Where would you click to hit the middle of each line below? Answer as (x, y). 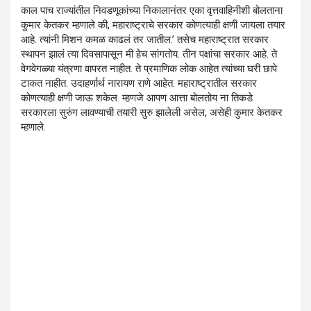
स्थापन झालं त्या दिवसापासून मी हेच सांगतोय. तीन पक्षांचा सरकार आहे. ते (149, 54)
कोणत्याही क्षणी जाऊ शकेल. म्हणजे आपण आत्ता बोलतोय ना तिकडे (137, 98)
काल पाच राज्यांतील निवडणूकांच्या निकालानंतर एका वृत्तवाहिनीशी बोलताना (152, 11)
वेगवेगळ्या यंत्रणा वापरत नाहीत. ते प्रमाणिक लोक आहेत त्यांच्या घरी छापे (149, 69)
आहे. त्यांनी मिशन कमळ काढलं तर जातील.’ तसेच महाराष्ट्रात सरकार (145, 40)
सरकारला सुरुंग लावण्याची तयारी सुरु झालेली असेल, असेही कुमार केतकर (152, 113)
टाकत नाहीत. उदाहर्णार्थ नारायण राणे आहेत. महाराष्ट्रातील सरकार (139, 84)
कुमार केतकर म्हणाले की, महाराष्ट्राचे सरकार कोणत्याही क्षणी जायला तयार (153, 25)
